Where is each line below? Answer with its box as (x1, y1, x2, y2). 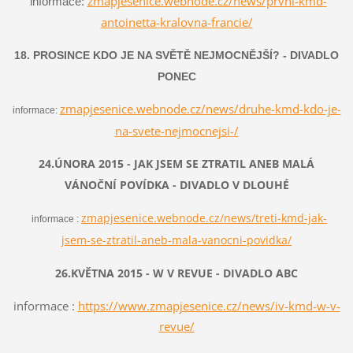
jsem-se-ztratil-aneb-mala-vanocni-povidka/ (61, 232, 292, 247)
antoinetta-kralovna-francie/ (100, 13, 253, 30)
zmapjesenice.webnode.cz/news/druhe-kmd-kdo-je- (59, 100, 341, 117)
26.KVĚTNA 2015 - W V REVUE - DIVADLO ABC (55, 265, 298, 281)
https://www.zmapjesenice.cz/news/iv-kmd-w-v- (77, 297, 340, 314)
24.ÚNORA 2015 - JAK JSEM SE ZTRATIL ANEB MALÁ (39, 155, 314, 171)
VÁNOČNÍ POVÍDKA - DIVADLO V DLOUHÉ (64, 176, 289, 192)
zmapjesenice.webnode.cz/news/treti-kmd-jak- (81, 210, 327, 225)
